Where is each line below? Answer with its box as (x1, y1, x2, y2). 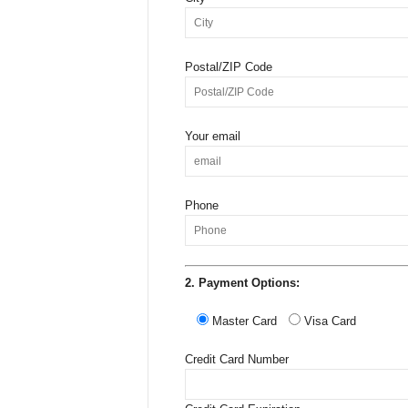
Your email (184, 129, 240, 143)
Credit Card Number (184, 352, 289, 366)
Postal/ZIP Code (184, 60, 272, 74)
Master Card (211, 313, 277, 328)
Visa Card (303, 313, 356, 328)
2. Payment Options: (184, 275, 300, 290)
